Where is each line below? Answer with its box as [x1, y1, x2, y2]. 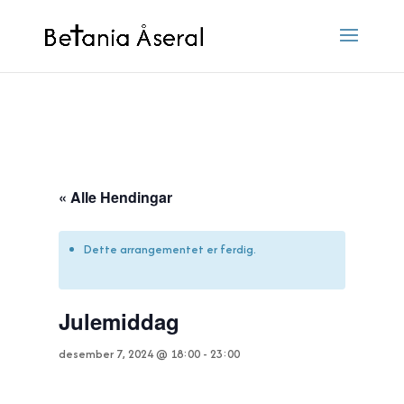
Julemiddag [58, 306, 179, 336]
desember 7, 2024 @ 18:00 [58, 345, 200, 363]
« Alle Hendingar [58, 187, 172, 207]
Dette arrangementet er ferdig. [83, 241, 256, 258]
